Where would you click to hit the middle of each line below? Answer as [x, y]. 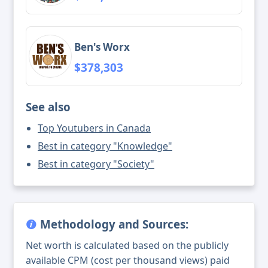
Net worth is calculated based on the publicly [127, 246]
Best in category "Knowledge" [105, 146]
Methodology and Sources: [113, 224]
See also [48, 107]
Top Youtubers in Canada [94, 128]
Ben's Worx [102, 47]
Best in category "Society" [96, 164]
